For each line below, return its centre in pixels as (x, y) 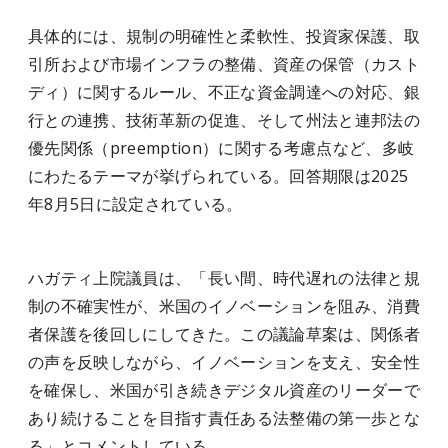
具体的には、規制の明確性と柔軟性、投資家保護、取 (224, 36)
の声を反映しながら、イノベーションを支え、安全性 (224, 362)
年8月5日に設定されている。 (135, 204)
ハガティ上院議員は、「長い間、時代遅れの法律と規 (224, 278)
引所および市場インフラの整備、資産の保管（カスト (224, 64)
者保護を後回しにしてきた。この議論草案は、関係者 (224, 334)
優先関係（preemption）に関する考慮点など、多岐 (221, 148)
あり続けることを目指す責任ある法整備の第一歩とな (224, 418)
